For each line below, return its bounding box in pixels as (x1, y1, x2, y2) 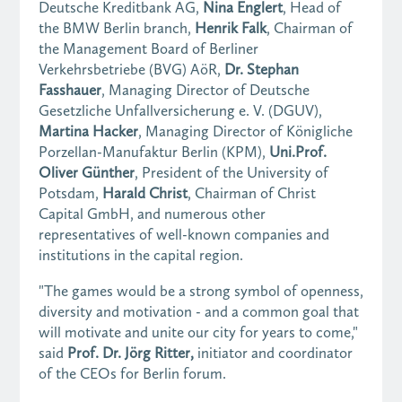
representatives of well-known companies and (38, 225, 329, 244)
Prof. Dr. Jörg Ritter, (66, 344, 197, 363)
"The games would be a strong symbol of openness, (38, 282, 363, 301)
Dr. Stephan (223, 60, 299, 79)
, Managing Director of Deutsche (100, 81, 310, 100)
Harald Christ (101, 184, 188, 203)
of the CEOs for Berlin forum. (38, 364, 226, 383)
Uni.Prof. (268, 143, 327, 162)
